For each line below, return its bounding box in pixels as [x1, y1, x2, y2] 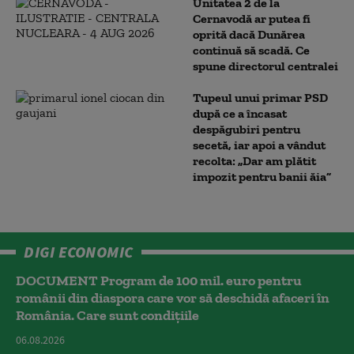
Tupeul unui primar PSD [193, 90, 328, 105]
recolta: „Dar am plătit [193, 153, 316, 168]
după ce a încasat [193, 106, 287, 121]
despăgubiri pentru [193, 122, 300, 137]
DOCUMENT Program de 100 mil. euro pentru [16, 272, 302, 289]
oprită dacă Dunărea [193, 27, 305, 42]
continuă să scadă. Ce [193, 43, 310, 58]
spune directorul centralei [193, 58, 338, 73]
